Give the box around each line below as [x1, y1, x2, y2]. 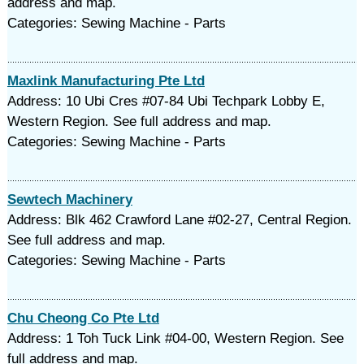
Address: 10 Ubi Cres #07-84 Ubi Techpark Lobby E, [6, 93, 325, 109]
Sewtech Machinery [6, 192, 132, 207]
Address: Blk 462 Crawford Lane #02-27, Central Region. [6, 212, 352, 227]
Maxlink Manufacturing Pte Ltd [6, 73, 205, 89]
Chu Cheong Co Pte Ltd [6, 310, 159, 326]
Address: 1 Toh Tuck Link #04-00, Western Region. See [6, 331, 344, 346]
